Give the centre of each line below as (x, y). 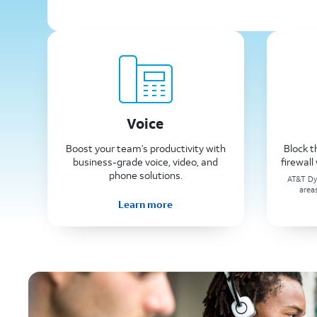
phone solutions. (145, 175)
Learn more (146, 204)
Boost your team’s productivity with (145, 149)
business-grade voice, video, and (146, 162)
